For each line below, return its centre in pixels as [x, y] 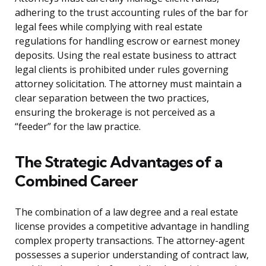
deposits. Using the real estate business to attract [126, 56]
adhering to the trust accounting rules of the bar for [132, 13]
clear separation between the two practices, [112, 98]
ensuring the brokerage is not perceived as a [115, 113]
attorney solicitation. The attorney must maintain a [128, 84]
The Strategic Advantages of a [118, 162]
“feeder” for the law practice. [78, 127]
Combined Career [76, 181]
